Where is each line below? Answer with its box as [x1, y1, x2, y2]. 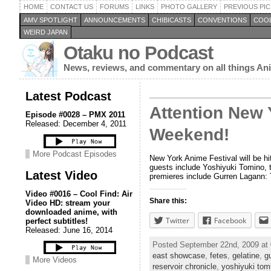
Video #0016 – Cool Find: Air [25, 189, 132, 198]
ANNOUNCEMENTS [84, 16, 145, 24]
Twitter [166, 215, 189, 226]
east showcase [152, 250, 205, 260]
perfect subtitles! [25, 216, 88, 226]
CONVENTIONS [198, 16, 247, 24]
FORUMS [100, 3, 129, 10]
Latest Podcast [25, 89, 111, 103]
